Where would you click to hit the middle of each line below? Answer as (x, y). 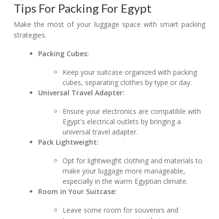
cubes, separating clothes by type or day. (127, 83)
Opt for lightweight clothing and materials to (133, 161)
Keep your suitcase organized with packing (130, 72)
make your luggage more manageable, (124, 171)
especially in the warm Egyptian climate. (125, 181)
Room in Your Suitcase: (78, 192)
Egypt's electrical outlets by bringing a (122, 122)
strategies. (30, 35)
